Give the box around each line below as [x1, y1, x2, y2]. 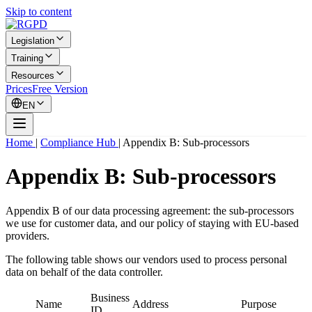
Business [91, 291, 130, 304]
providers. [6, 229, 49, 242]
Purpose [241, 297, 276, 310]
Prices [6, 83, 32, 95]
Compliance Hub [40, 136, 118, 148]
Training [11, 53, 43, 63]
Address [132, 297, 169, 310]
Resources [11, 70, 54, 81]
